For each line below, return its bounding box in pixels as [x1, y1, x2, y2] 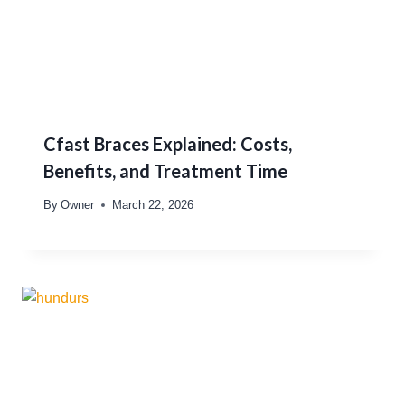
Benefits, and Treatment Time [43, 160, 287, 183]
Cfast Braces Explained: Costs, [43, 133, 292, 155]
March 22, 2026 [112, 198, 194, 212]
